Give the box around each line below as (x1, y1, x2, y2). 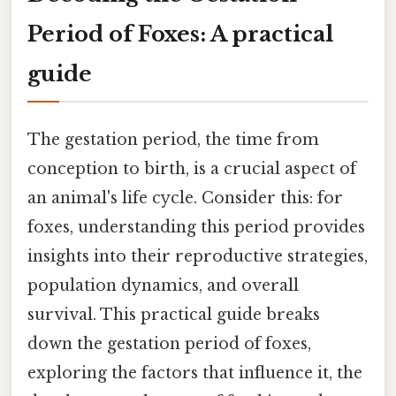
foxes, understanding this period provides (27, 217, 365, 237)
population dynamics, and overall (27, 275, 299, 295)
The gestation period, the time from (27, 129, 319, 149)
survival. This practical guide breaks (27, 304, 320, 324)
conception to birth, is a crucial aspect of (27, 158, 356, 179)
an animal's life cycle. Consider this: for (27, 187, 343, 208)
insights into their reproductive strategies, (27, 246, 368, 266)
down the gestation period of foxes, (27, 333, 311, 354)
